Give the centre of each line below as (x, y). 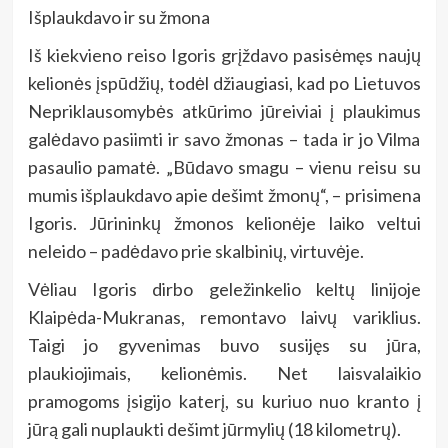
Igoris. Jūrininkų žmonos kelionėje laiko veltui (224, 223)
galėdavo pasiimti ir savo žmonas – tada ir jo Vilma (224, 139)
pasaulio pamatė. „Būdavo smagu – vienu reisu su (224, 167)
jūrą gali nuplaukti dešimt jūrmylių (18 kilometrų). (214, 429)
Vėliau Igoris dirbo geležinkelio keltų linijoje (224, 289)
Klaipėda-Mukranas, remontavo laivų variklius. (224, 317)
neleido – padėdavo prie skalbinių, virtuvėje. (195, 251)
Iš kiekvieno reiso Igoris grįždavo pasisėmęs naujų (224, 55)
